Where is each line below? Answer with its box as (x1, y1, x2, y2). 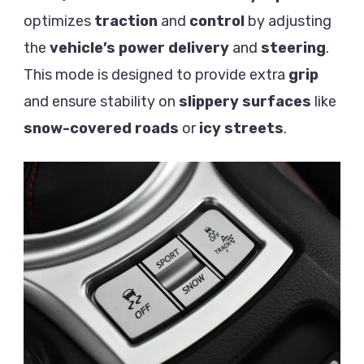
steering (261, 39, 326, 58)
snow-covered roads (24, 119, 179, 138)
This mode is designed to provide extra (24, 66, 288, 84)
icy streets (199, 119, 284, 138)
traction (94, 12, 158, 31)
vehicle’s (50, 39, 115, 58)
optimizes (24, 12, 94, 31)
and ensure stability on (24, 93, 179, 111)
